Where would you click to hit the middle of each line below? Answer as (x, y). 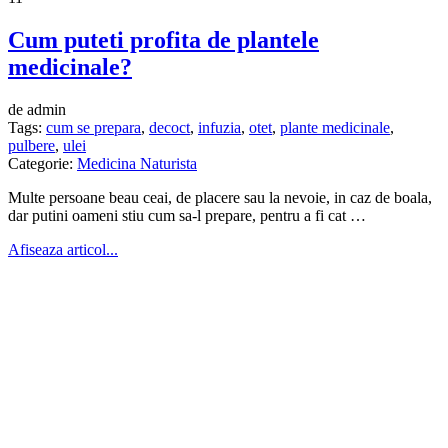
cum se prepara (93, 128)
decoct (169, 128)
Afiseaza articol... (63, 250)
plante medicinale (335, 128)
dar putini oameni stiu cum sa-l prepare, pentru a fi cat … (187, 216)
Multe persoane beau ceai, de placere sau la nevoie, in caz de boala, (220, 198)
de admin (37, 110)
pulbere (31, 146)
